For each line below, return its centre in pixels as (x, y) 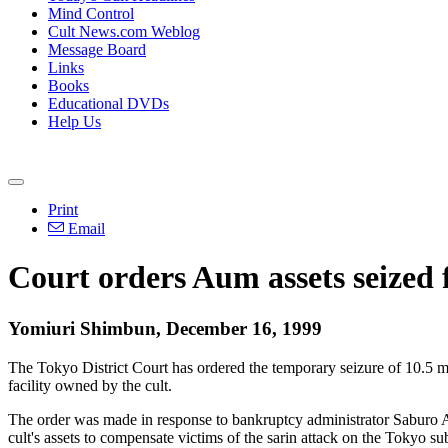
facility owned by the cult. (90, 385)
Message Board (97, 49)
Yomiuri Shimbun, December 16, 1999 (165, 328)
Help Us (74, 121)
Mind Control (91, 13)
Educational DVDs (108, 103)
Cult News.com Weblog (124, 31)
